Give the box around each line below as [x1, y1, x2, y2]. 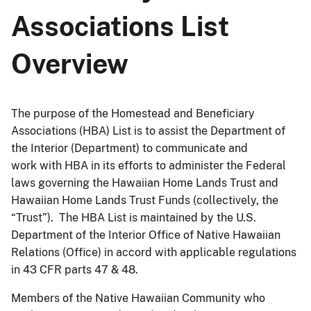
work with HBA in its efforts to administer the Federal [11, 158, 286, 172]
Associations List [11, 10, 229, 42]
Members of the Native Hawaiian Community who [11, 291, 265, 305]
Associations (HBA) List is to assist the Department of [11, 124, 285, 137]
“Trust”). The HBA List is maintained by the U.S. [11, 210, 256, 224]
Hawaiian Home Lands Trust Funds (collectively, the [11, 193, 278, 207]
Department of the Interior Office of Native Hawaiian [11, 228, 280, 242]
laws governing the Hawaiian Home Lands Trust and [11, 176, 278, 190]
